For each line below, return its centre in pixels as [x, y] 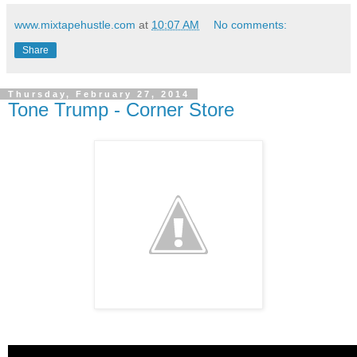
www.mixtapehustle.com [75, 25]
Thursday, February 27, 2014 [99, 94]
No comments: [251, 25]
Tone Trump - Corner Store [121, 110]
